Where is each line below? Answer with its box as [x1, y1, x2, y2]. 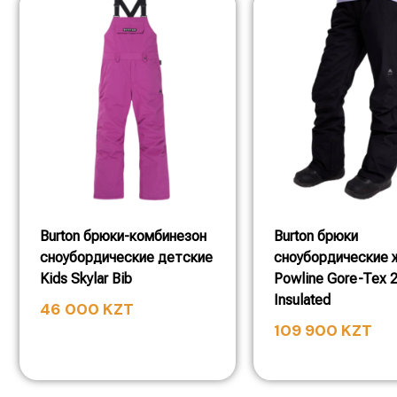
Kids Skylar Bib [40, 269, 132, 287]
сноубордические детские [40, 248, 213, 266]
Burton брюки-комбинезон [40, 227, 206, 245]
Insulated [274, 291, 331, 308]
